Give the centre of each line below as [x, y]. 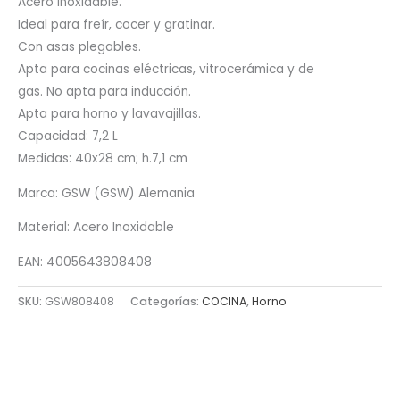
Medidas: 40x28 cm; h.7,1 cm [103, 159]
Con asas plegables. [79, 47]
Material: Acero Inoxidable [96, 228]
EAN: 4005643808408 [85, 262]
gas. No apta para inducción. [104, 92]
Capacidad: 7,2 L [68, 137]
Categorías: [166, 301]
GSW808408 [79, 301]
